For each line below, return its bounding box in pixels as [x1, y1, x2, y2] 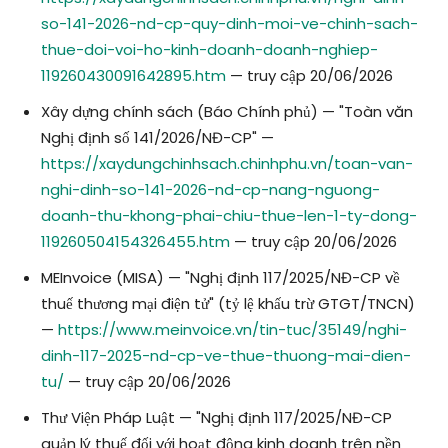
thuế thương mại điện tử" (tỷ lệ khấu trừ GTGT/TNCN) [41, 293, 415, 315]
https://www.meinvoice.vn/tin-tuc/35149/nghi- [58, 319, 407, 341]
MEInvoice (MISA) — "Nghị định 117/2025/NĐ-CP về [41, 267, 400, 289]
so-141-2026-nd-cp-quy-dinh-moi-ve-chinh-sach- [41, 13, 418, 35]
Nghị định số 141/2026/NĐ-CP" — [41, 127, 274, 149]
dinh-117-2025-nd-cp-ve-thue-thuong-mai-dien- [41, 345, 411, 367]
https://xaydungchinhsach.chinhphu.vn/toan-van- [41, 153, 413, 175]
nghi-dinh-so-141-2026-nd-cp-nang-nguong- [41, 179, 380, 201]
